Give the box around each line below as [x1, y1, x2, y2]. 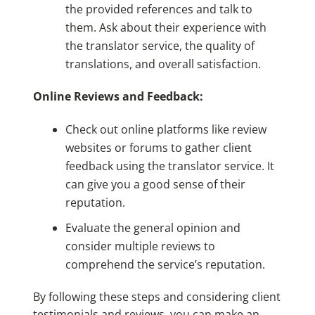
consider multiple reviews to [65, 238, 215, 255]
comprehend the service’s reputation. [65, 257, 265, 273]
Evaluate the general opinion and [65, 220, 240, 236]
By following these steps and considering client [32, 289, 281, 305]
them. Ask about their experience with [65, 20, 266, 36]
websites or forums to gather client [65, 140, 252, 156]
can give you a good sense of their [65, 176, 245, 193]
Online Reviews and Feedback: [32, 89, 203, 105]
